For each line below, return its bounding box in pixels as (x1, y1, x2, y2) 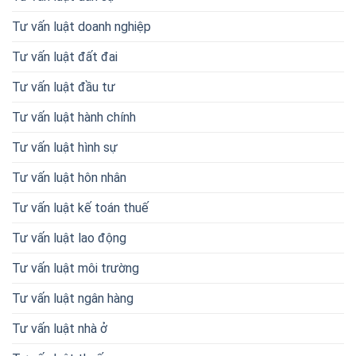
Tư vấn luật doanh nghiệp (12, 19, 151, 35)
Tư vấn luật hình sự (12, 140, 118, 156)
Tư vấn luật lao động (12, 230, 126, 246)
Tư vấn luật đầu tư (12, 79, 115, 95)
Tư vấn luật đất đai (12, 49, 118, 65)
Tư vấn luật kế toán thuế (12, 200, 149, 216)
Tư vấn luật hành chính (12, 110, 136, 126)
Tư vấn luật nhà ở (12, 321, 107, 337)
